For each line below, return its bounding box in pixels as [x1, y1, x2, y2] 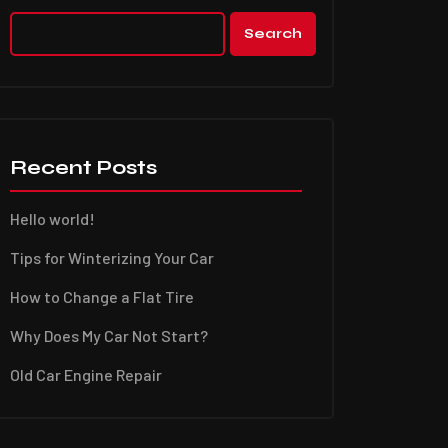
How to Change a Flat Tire [10, 287, 194, 306]
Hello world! [10, 209, 95, 228]
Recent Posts [10, 155, 157, 180]
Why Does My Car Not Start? [10, 326, 208, 345]
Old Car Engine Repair [10, 365, 162, 384]
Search [244, 25, 302, 42]
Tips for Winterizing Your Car [10, 248, 214, 267]
